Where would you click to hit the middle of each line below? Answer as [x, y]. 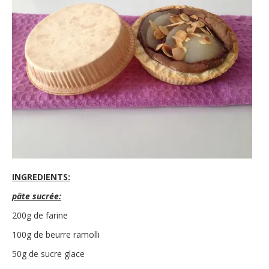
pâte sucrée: [37, 196]
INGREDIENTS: [41, 177]
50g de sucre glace [48, 254]
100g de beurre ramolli [56, 235]
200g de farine [40, 216]
